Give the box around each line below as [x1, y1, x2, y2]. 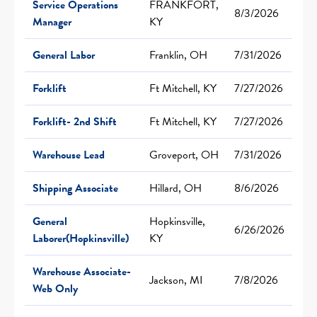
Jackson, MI [149, 271, 203, 289]
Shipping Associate [33, 179, 118, 197]
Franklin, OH [149, 46, 207, 64]
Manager [33, 13, 71, 30]
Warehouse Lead [33, 146, 105, 163]
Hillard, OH [149, 179, 202, 197]
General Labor [33, 46, 95, 64]
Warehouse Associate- [33, 263, 131, 280]
